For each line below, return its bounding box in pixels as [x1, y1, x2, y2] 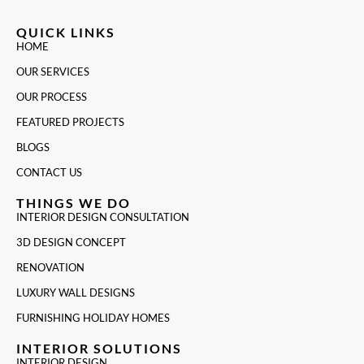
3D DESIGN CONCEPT [16, 236, 126, 249]
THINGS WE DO [16, 195, 131, 211]
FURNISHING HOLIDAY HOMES [16, 311, 170, 325]
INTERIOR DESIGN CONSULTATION [16, 210, 189, 224]
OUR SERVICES [16, 65, 89, 79]
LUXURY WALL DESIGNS [16, 286, 135, 300]
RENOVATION [16, 261, 84, 275]
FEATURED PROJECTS [16, 115, 124, 129]
